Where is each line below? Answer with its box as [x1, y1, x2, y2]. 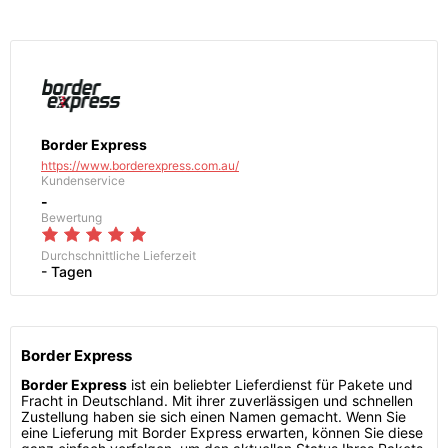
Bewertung [41, 210, 102, 225]
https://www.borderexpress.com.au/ [41, 158, 239, 173]
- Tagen [41, 263, 92, 280]
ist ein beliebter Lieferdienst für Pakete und [127, 376, 413, 393]
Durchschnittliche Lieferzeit [41, 248, 196, 263]
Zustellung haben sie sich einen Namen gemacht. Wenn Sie [21, 408, 406, 425]
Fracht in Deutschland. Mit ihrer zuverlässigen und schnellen [21, 392, 413, 409]
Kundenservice [41, 173, 125, 188]
